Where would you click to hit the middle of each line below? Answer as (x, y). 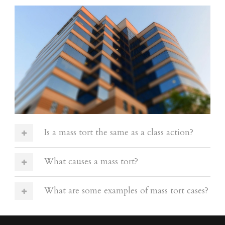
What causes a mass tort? (91, 161)
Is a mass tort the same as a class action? (119, 132)
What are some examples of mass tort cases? (126, 190)
